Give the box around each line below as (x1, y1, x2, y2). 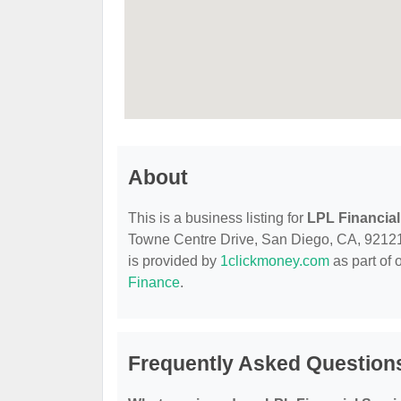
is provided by (128, 253, 220, 269)
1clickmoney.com (220, 253, 329, 269)
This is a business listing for (128, 210, 307, 226)
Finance (128, 275, 180, 291)
